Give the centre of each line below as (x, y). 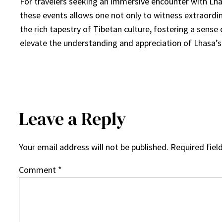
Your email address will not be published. (94, 147)
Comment (38, 170)
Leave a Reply (72, 119)
